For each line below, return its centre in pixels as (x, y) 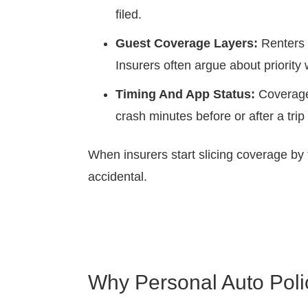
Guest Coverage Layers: (187, 43)
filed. (129, 14)
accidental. (118, 177)
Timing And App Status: (185, 94)
